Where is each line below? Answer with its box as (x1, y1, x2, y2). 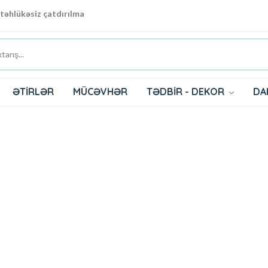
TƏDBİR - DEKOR (147, 85, 227, 98)
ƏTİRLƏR (13, 85, 54, 98)
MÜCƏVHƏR (73, 85, 127, 98)
